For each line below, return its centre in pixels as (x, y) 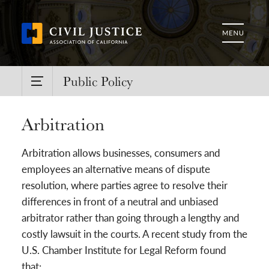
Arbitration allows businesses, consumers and (121, 152)
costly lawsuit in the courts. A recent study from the (134, 233)
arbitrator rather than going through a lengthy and (131, 217)
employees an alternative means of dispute (116, 168)
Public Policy (98, 81)
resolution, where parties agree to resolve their (125, 185)
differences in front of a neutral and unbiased (120, 201)
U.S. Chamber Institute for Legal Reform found (124, 249)
